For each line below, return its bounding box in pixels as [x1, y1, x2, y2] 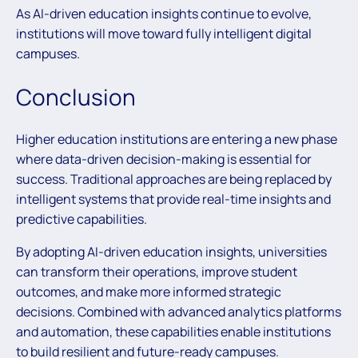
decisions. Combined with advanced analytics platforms [16, 303, 341, 321]
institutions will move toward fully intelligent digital [16, 24, 312, 42]
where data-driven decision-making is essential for [16, 150, 312, 169]
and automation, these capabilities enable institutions [16, 323, 331, 341]
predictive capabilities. [16, 210, 147, 229]
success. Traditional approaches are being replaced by [16, 170, 332, 189]
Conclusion [16, 81, 136, 112]
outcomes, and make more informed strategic [16, 283, 281, 301]
